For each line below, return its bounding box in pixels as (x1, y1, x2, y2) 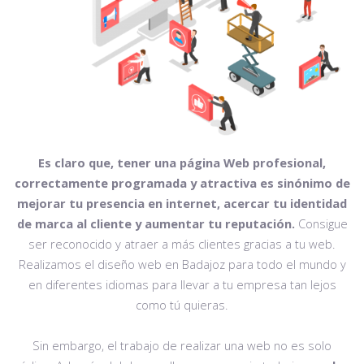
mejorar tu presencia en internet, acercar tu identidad (17, 195, 347, 212)
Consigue (294, 215, 348, 232)
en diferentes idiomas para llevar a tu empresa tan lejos (28, 276, 336, 293)
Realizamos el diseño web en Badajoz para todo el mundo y (18, 256, 346, 273)
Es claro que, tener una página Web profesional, (38, 154, 326, 171)
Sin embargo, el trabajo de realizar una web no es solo (32, 337, 331, 354)
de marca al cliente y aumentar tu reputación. (16, 215, 295, 232)
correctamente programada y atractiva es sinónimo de (14, 175, 350, 192)
